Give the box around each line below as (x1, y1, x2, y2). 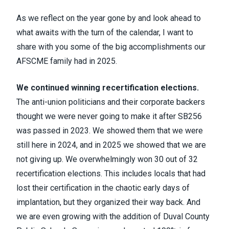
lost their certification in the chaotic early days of (16, 183, 190, 193)
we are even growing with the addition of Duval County (16, 212, 210, 221)
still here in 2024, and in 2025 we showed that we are (16, 140, 206, 150)
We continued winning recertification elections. (16, 83, 199, 93)
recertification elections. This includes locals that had (16, 169, 205, 178)
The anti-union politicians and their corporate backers (16, 97, 205, 107)
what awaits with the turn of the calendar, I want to (16, 28, 193, 37)
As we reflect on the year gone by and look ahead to (16, 13, 201, 23)
